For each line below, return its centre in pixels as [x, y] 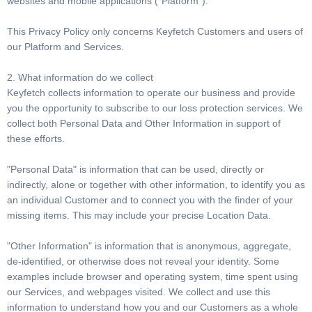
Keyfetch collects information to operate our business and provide [151, 93]
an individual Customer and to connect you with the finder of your [150, 200]
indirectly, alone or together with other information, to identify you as [156, 185]
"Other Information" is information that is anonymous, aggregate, [149, 246]
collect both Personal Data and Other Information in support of [144, 123]
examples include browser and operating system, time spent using [153, 276]
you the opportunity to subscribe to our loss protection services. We [155, 108]
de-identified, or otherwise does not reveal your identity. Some [143, 261]
